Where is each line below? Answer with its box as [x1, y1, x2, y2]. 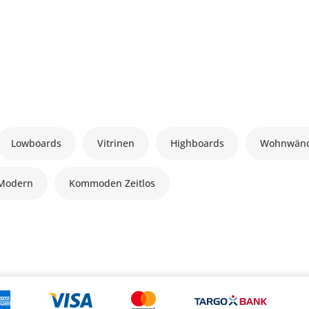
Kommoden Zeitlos [69, 176, 156, 190]
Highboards [170, 136, 225, 150]
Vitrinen [97, 136, 135, 150]
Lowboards [11, 136, 62, 150]
